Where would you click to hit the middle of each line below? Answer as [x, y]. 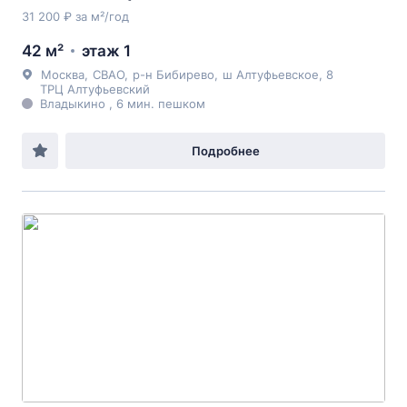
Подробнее [225, 151]
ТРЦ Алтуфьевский [95, 89]
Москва [63, 74]
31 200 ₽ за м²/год [75, 16]
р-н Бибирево [174, 74]
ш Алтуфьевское [271, 74]
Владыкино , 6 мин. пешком [123, 104]
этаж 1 [106, 51]
